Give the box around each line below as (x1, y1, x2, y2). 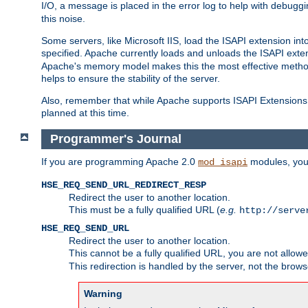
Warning (84, 287, 122, 299)
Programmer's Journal (49, 132, 181, 146)
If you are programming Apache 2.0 (41, 155, 198, 167)
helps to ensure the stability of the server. (41, 73, 220, 85)
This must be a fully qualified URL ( (69, 203, 220, 215)
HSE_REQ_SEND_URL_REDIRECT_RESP (41, 179, 206, 190)
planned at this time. (41, 107, 129, 119)
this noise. (41, 13, 85, 25)
